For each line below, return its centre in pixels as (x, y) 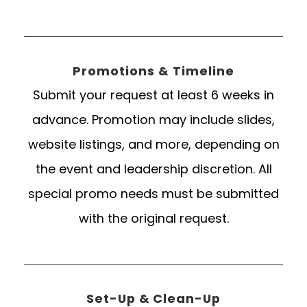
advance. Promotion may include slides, (153, 120)
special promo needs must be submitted (153, 194)
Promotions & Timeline (153, 71)
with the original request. (153, 219)
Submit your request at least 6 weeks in (153, 95)
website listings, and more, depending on (153, 145)
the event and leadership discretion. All (153, 169)
